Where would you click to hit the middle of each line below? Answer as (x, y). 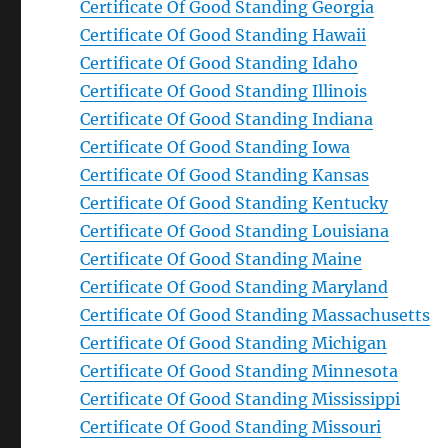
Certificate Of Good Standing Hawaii (223, 35)
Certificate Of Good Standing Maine (221, 259)
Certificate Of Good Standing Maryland (234, 287)
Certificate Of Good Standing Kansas (225, 175)
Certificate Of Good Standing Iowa (215, 147)
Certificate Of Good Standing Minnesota (239, 371)
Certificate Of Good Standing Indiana (227, 119)
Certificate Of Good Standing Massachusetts (255, 315)
